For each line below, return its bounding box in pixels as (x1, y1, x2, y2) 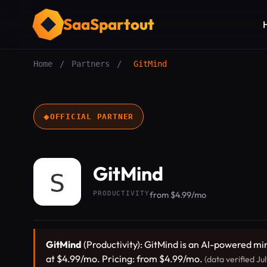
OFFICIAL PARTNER (49, 111, 134, 121)
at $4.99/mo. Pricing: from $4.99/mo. (46, 253, 204, 265)
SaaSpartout (63, 14, 154, 34)
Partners (72, 59, 110, 69)
